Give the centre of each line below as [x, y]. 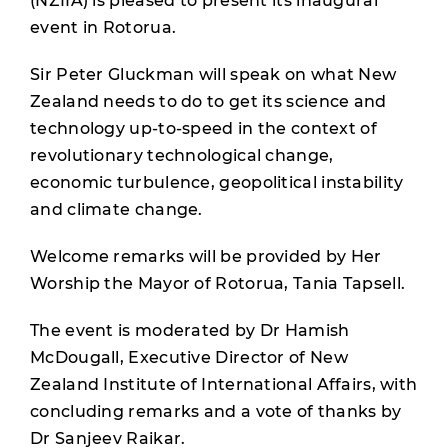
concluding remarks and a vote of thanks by [216, 411]
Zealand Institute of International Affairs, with [224, 384]
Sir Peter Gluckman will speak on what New [213, 74]
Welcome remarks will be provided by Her [206, 256]
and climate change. [116, 209]
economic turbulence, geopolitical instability [217, 182]
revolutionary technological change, [182, 155]
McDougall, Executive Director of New [189, 357]
